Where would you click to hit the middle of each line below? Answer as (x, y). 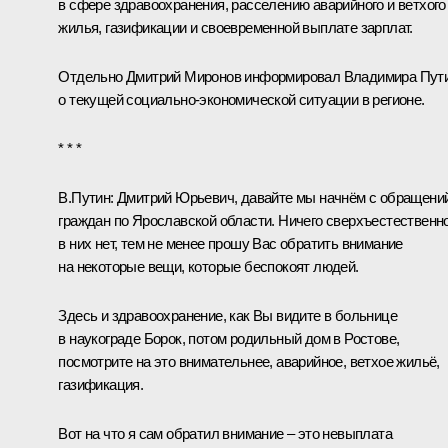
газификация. (101, 384)
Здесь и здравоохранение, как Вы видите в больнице (227, 315)
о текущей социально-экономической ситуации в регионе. (241, 99)
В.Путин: (87, 197)
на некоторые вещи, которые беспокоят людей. (208, 266)
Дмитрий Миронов (184, 76)
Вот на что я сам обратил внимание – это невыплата (225, 433)
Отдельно (92, 76)
